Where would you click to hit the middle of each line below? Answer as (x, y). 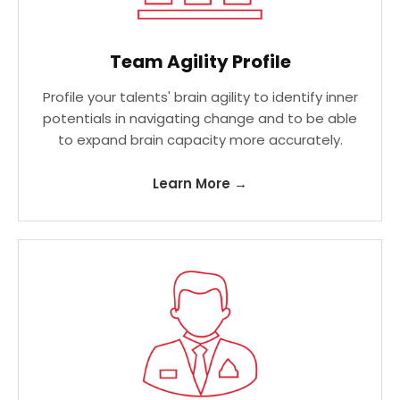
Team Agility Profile (200, 62)
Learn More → (200, 183)
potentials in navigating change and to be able (200, 118)
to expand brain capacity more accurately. (200, 140)
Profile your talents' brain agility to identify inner (200, 97)
